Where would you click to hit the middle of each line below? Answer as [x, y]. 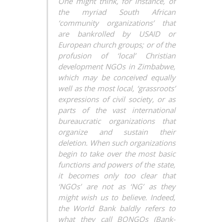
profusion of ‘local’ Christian [117, 55]
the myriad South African [117, 12]
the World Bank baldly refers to [117, 208]
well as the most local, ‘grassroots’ [117, 88]
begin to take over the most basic [117, 154]
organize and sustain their [117, 132]
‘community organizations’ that [117, 23]
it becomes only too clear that [117, 175]
